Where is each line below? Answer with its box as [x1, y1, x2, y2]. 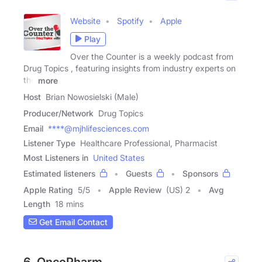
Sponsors [182, 168, 218, 178]
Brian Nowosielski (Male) [46, 91, 139, 102]
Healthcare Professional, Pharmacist [80, 137, 218, 148]
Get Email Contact [37, 217, 108, 227]
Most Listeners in [23, 152, 88, 163]
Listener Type [23, 137, 75, 148]
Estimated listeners [23, 168, 95, 178]
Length [23, 198, 50, 209]
